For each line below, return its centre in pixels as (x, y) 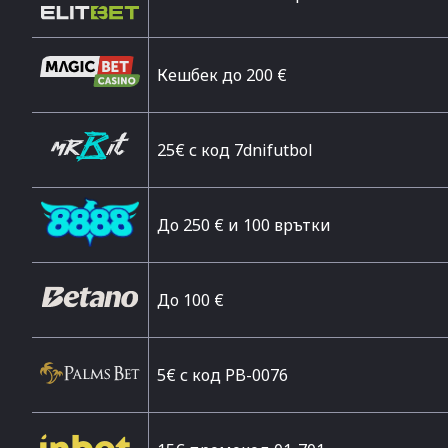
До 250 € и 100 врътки (244, 225)
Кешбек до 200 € (222, 75)
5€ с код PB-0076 (222, 375)
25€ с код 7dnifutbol (235, 150)
